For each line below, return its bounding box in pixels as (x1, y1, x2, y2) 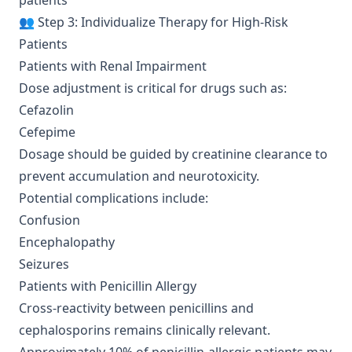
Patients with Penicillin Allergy (19, 277, 196, 295)
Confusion (19, 211, 80, 229)
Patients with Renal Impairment (19, 57, 207, 75)
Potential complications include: (19, 189, 208, 207)
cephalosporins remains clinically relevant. (19, 321, 270, 339)
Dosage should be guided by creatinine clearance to (19, 145, 328, 163)
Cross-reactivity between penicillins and (19, 299, 254, 317)
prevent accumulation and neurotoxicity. (19, 167, 259, 185)
